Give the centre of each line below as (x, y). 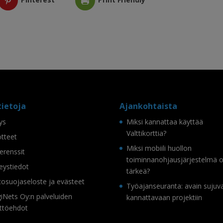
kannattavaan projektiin (165, 198)
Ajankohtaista (149, 106)
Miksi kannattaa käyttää (165, 122)
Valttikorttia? (147, 133)
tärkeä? (138, 171)
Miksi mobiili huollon (159, 148)
